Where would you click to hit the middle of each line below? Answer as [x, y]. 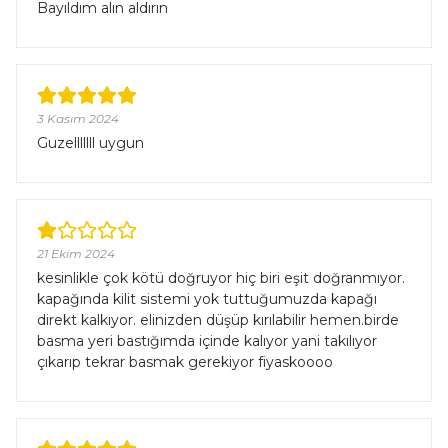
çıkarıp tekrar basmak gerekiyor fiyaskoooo [185, 362]
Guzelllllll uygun [90, 143]
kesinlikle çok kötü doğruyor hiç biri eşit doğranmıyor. [221, 278]
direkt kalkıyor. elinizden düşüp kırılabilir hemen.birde [218, 320]
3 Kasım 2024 [78, 118]
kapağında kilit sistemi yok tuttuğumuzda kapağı [207, 299]
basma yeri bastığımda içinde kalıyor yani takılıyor [207, 341]
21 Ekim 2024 [76, 253]
